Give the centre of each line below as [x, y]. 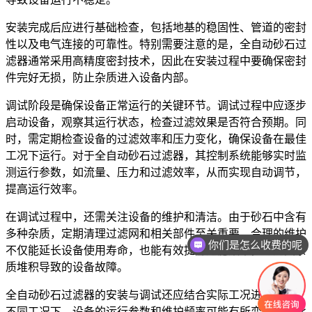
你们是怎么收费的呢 [256, 244]
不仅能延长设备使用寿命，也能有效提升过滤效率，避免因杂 [156, 250]
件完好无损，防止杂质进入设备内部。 [100, 77]
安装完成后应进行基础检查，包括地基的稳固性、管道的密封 [156, 27]
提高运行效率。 [45, 189]
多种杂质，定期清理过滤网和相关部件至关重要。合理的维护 [156, 233]
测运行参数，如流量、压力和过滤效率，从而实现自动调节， [156, 172]
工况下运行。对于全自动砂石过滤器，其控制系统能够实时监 [156, 155]
